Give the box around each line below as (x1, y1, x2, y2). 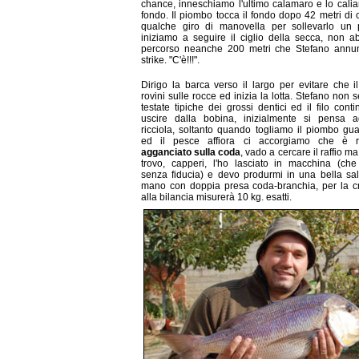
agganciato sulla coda (141, 146, 241, 158)
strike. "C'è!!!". (141, 54, 200, 67)
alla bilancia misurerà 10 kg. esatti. (141, 191, 292, 203)
